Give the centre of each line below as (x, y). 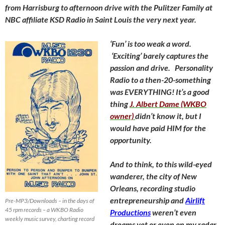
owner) (122, 116)
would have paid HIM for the (158, 128)
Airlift (195, 200)
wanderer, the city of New (153, 176)
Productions (130, 212)
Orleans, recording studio (153, 188)
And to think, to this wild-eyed (161, 164)
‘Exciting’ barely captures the (159, 55)
